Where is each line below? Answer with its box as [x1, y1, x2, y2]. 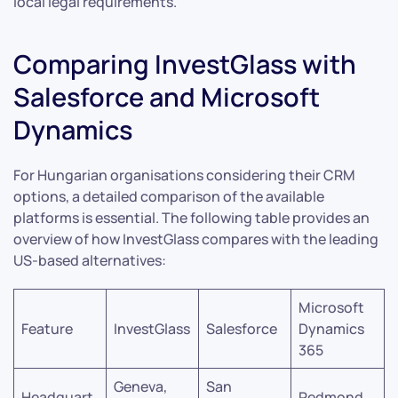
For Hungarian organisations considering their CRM [13, 164, 355, 185]
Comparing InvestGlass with [13, 45, 356, 82]
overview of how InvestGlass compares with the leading [13, 228, 378, 249]
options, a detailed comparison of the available [13, 186, 324, 206]
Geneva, [114, 376, 167, 396]
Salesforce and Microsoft [13, 78, 320, 115]
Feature [21, 318, 73, 338]
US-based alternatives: [13, 250, 166, 270]
